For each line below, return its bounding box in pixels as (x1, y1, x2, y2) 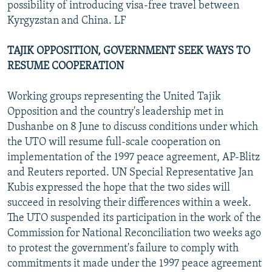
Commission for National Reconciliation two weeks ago (7, 227, 261, 239)
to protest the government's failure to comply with (7, 242, 239, 254)
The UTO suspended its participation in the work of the (7, 212, 261, 224)
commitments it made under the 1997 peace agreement (7, 257, 262, 270)
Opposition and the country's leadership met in (7, 106, 223, 118)
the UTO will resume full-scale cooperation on (7, 136, 220, 148)
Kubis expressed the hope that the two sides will (7, 182, 230, 194)
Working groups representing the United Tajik (7, 90, 221, 103)
